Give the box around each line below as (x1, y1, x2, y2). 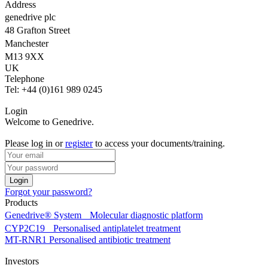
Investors (5, 256, 39, 267)
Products (5, 197, 38, 208)
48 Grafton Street (5, 25, 76, 36)
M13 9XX (5, 51, 50, 62)
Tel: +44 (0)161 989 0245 (5, 84, 102, 95)
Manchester (5, 38, 54, 49)
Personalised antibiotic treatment (49, 234, 170, 245)
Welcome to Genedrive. (5, 117, 94, 127)
